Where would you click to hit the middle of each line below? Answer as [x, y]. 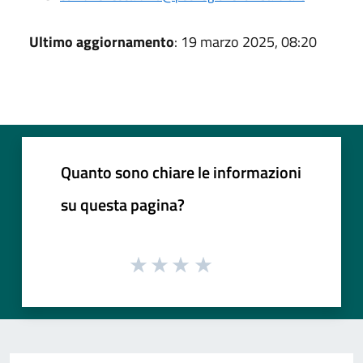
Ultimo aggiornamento [102, 41]
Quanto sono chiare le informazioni [181, 172]
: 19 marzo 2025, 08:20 [246, 41]
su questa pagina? [123, 204]
